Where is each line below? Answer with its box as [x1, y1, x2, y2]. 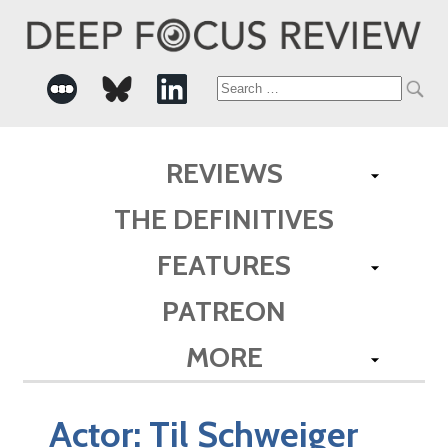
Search [215, 76, 290, 102]
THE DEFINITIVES [114, 201, 334, 236]
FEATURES [157, 247, 291, 282]
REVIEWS [165, 155, 283, 190]
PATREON [162, 293, 286, 328]
